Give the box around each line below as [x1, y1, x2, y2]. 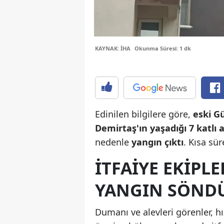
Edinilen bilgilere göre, [95, 108, 193, 120]
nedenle [95, 136, 131, 148]
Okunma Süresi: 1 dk [134, 44, 191, 52]
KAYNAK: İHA [95, 44, 130, 52]
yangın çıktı [131, 136, 183, 148]
